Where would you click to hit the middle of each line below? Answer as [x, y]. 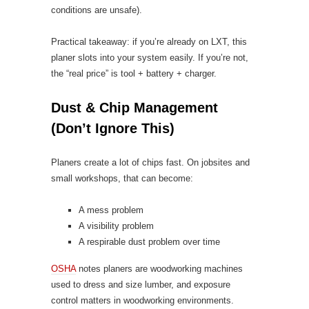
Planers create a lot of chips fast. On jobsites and [150, 162]
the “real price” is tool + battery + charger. [134, 73]
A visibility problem [116, 226]
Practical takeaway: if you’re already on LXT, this [149, 42]
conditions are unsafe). [97, 10]
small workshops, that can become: [122, 178]
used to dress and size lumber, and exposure [141, 285]
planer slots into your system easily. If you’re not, [150, 58]
